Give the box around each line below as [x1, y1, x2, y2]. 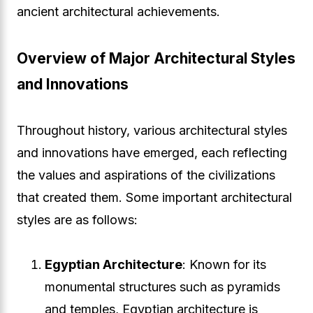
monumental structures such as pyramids [45, 279, 280, 294]
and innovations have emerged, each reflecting [17, 145, 287, 160]
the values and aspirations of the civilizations [17, 168, 275, 182]
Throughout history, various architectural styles [17, 123, 287, 138]
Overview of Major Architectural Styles [17, 50, 296, 67]
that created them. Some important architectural [17, 190, 292, 205]
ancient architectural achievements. [17, 4, 220, 19]
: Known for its [182, 257, 266, 272]
